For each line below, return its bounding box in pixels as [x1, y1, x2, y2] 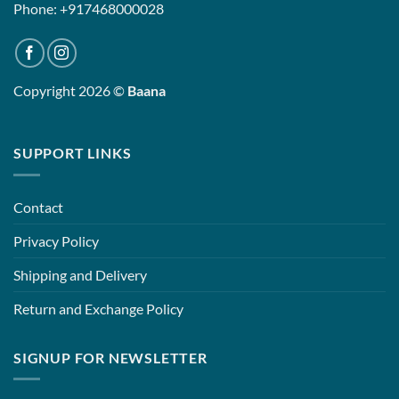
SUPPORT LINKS [13, 144, 132, 162]
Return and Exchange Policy [13, 299, 183, 317]
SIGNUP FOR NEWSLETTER [13, 348, 208, 366]
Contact [13, 198, 63, 216]
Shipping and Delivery [13, 265, 147, 283]
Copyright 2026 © [13, 82, 127, 100]
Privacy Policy [13, 232, 99, 249]
